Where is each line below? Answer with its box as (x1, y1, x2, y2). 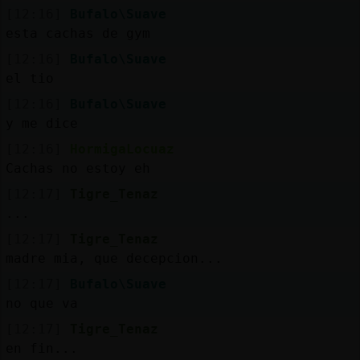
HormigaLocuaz (69, 141, 174, 157)
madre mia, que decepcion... (5, 250, 223, 266)
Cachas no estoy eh (5, 160, 150, 176)
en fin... (5, 340, 78, 356)
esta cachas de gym (5, 25, 150, 41)
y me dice (5, 115, 78, 131)
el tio (5, 70, 54, 86)
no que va (5, 295, 78, 311)
